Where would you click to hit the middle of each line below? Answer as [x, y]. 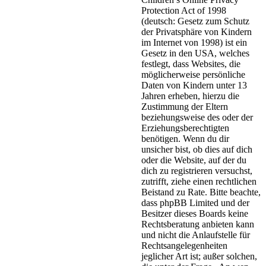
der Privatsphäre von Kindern [197, 31]
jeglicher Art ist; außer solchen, [199, 256]
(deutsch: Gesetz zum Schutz [195, 21]
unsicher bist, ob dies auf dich [197, 149]
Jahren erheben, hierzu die [190, 96]
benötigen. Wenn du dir [185, 138]
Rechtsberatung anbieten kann [198, 224]
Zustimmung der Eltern [185, 106]
